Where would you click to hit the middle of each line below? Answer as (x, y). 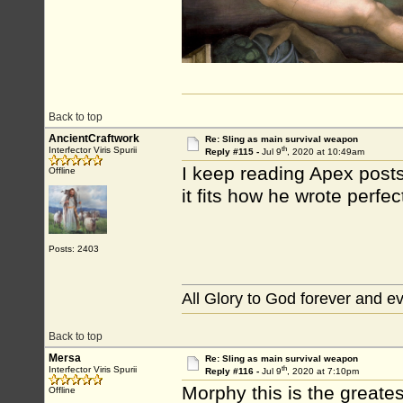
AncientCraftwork (94, 139)
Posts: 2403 (74, 249)
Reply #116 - (233, 372)
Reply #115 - (233, 152)
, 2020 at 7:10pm (322, 372)
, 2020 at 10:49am (325, 152)
